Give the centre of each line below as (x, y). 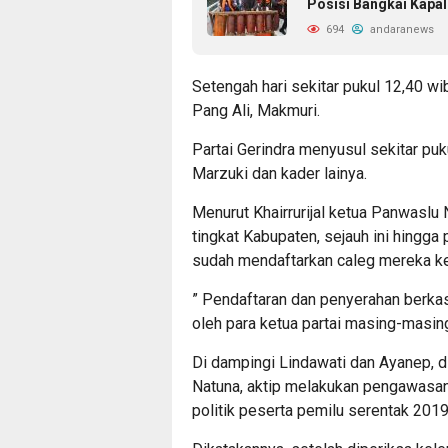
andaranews (400, 29)
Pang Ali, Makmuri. (256, 110)
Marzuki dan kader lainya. (279, 173)
